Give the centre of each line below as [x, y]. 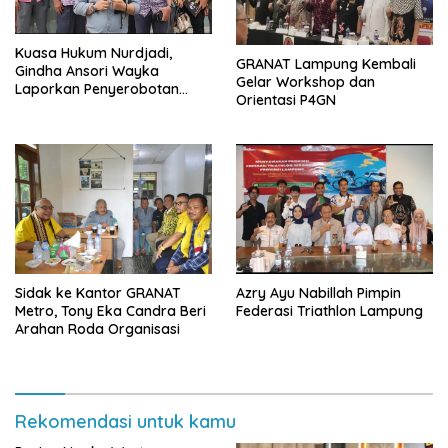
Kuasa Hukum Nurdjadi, [93, 53]
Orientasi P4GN [286, 99]
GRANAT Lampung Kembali [326, 63]
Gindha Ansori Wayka [87, 71]
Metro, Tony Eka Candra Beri [110, 311]
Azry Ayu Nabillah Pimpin [318, 293]
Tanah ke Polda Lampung [100, 107]
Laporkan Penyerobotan [97, 89]
